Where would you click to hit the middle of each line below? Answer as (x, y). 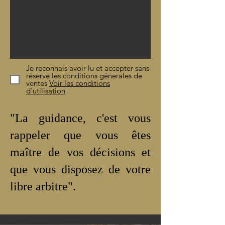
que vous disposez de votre (80, 169)
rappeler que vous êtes (80, 135)
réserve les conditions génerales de (84, 76)
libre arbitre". (43, 186)
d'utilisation (46, 91)
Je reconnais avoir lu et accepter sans (88, 68)
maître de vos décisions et (80, 152)
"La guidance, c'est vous (80, 118)
